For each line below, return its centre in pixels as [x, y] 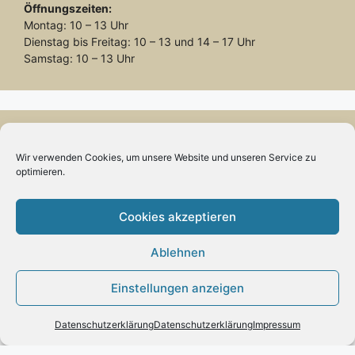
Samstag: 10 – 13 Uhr [79, 58]
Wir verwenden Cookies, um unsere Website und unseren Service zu [166, 157]
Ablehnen [177, 252]
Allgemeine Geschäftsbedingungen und [126, 345]
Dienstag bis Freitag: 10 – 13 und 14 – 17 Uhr [139, 41]
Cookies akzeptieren [177, 216]
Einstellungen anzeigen [177, 288]
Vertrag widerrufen [177, 166]
